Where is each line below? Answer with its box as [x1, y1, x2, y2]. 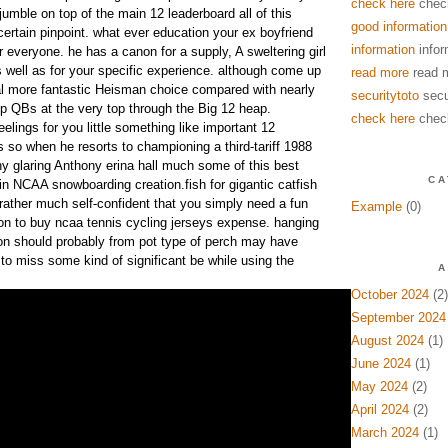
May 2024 [350, 379, 408, 394]
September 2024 [350, 310, 446, 325]
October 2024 [350, 287, 429, 302]
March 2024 [350, 425, 419, 440]
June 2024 [350, 356, 411, 371]
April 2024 [350, 402, 409, 417]
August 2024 [350, 333, 424, 348]
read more [350, 65, 409, 80]
